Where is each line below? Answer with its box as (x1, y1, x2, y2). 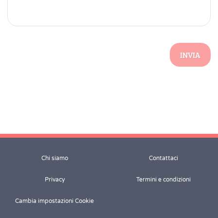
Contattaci (149, 155, 178, 162)
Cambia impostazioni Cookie (15, 198, 94, 205)
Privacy (44, 176, 65, 183)
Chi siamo (41, 155, 68, 162)
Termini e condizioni (136, 176, 191, 183)
